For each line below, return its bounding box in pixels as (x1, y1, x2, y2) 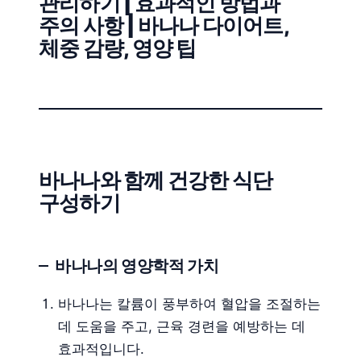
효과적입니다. (58, 340, 144, 357)
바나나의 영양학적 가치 (55, 255, 219, 276)
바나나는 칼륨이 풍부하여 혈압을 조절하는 (58, 295, 321, 312)
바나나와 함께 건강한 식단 (39, 167, 273, 193)
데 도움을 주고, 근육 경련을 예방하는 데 (58, 317, 305, 334)
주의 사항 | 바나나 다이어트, (39, 12, 289, 38)
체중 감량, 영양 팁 (39, 35, 197, 60)
